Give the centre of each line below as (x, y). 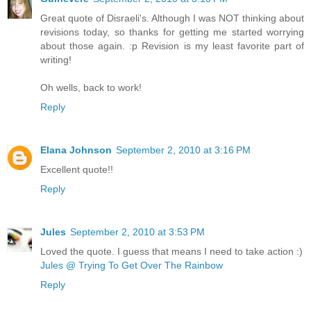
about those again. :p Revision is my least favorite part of (172, 45)
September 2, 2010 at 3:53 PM (137, 232)
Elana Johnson (76, 150)
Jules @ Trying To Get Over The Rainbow (132, 265)
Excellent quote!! (77, 169)
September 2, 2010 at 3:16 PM (183, 150)
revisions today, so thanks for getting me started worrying (172, 32)
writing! (56, 59)
